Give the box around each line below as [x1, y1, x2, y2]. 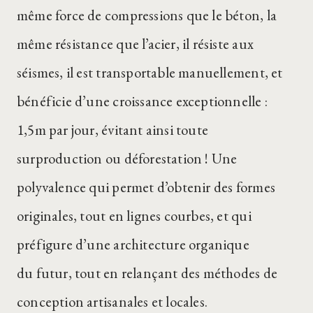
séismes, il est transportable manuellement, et [17, 62, 283, 82]
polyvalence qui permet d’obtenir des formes [17, 177, 275, 196]
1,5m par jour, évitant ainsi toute [17, 119, 209, 139]
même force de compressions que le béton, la [17, 5, 277, 24]
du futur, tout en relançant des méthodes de [17, 263, 277, 282]
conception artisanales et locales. [17, 291, 208, 311]
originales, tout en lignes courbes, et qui [17, 205, 252, 225]
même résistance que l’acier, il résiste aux [17, 34, 254, 53]
